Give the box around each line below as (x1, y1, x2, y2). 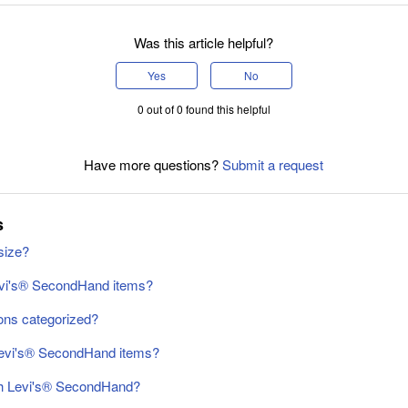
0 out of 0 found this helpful (137, 100, 270, 117)
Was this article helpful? (134, 32, 274, 52)
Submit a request (222, 154, 324, 174)
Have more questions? (84, 154, 223, 174)
